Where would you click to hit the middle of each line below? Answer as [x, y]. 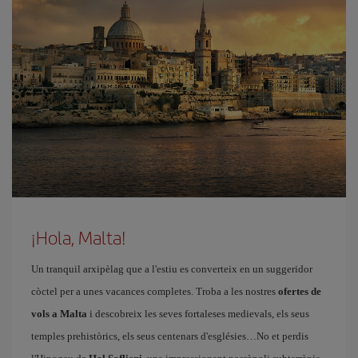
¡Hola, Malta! [79, 237]
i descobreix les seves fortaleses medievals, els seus [198, 314]
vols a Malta [59, 314]
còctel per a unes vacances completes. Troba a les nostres [155, 291]
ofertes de [300, 291]
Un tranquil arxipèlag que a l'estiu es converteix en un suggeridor [172, 269]
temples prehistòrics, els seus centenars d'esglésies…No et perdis [170, 336]
